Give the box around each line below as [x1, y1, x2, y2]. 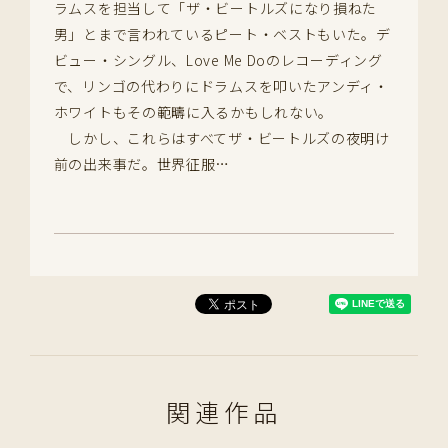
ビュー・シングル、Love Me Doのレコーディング [53, 50, 383, 71]
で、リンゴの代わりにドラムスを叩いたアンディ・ [53, 76, 389, 97]
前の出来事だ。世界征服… [53, 154, 231, 175]
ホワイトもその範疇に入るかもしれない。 [53, 102, 334, 123]
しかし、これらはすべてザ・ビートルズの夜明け [53, 128, 390, 149]
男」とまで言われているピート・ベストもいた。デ [53, 24, 391, 45]
